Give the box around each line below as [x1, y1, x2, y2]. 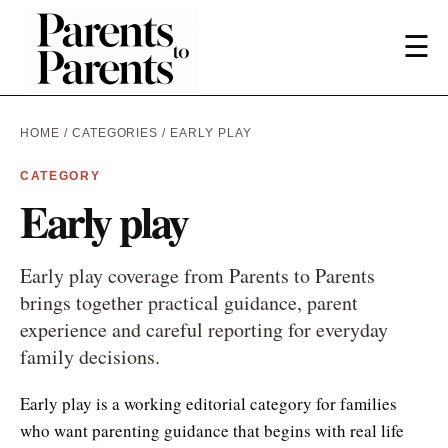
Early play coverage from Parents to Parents [20, 261, 375, 289]
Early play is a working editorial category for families [20, 391, 397, 415]
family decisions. [20, 342, 160, 370]
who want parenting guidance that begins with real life [20, 418, 404, 442]
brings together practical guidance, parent [20, 288, 358, 316]
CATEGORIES [71, 125, 159, 140]
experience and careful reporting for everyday [20, 315, 388, 343]
